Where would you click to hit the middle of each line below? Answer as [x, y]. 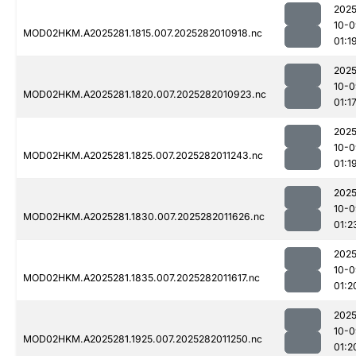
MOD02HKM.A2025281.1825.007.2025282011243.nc [143, 156]
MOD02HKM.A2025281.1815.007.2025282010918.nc [143, 33]
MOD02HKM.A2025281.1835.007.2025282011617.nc [141, 278]
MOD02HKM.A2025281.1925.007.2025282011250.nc [143, 339]
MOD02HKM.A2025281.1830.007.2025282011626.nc [144, 217]
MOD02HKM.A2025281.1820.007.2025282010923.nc [145, 95]
